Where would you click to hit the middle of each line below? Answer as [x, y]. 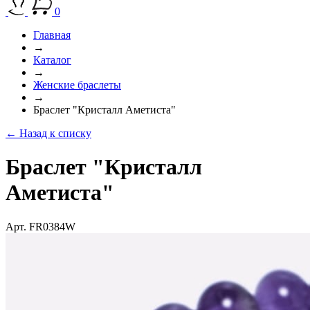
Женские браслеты [77, 85]
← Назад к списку [48, 133]
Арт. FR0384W [40, 226]
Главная [52, 35]
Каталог [52, 60]
